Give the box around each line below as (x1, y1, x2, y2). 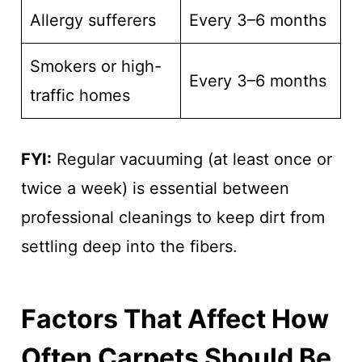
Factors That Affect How (20, 303, 329, 335)
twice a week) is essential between (20, 179, 289, 198)
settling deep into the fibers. (20, 237, 238, 256)
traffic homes (29, 86, 130, 105)
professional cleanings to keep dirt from (20, 208, 325, 227)
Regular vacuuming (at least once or (51, 149, 332, 169)
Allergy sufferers (29, 11, 156, 30)
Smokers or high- (29, 57, 162, 76)
